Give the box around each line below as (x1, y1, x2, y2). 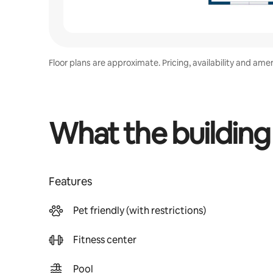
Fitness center (73, 233, 136, 246)
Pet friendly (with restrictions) (73, 204, 206, 217)
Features (49, 174, 92, 188)
